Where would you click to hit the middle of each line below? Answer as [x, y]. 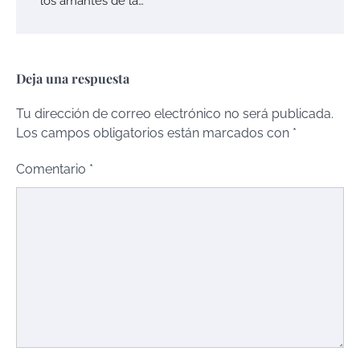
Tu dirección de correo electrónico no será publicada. [175, 113]
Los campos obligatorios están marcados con [154, 133]
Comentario [53, 169]
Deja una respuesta [73, 78]
